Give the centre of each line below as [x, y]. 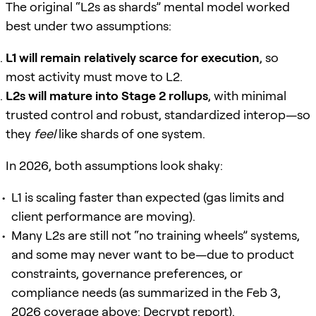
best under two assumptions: [89, 25]
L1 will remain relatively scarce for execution [133, 57]
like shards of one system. [130, 133]
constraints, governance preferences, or [127, 273]
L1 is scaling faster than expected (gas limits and [148, 197]
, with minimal [247, 95]
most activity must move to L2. [94, 76]
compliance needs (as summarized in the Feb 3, [146, 292]
